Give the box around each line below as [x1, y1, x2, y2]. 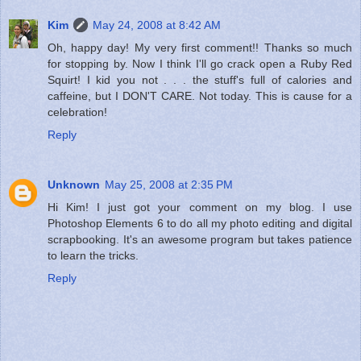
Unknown [48, 177, 100, 191]
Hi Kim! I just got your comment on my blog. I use [48, 200, 352, 214]
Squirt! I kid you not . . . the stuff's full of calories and [48, 73, 352, 86]
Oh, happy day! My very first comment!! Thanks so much [48, 40, 352, 54]
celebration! [48, 105, 107, 118]
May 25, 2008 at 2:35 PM [105, 177, 233, 191]
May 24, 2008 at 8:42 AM [93, 18, 221, 31]
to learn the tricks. [48, 248, 139, 262]
